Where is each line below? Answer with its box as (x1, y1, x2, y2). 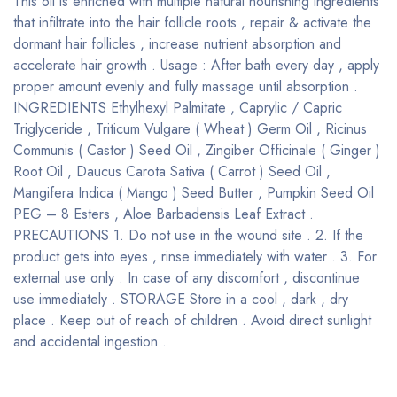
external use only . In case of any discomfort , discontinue (13, 268, 360, 288)
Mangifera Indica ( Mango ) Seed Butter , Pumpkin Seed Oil (13, 183, 374, 203)
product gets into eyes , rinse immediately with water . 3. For (13, 246, 377, 267)
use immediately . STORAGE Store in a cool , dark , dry (13, 289, 348, 309)
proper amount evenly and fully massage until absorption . (13, 76, 358, 97)
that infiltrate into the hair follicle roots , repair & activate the (13, 12, 371, 33)
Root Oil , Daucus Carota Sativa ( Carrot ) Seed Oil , (13, 161, 331, 182)
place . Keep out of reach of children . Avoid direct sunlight (13, 310, 371, 331)
